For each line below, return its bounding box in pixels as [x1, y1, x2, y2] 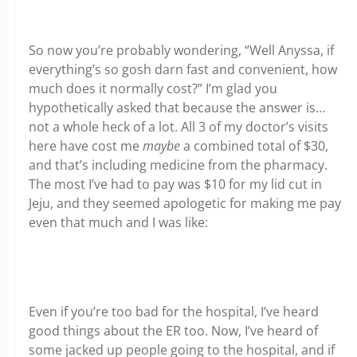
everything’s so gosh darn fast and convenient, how [29, 61, 337, 78]
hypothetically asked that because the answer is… [29, 99, 325, 116]
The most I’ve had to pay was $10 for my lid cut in [29, 175, 322, 193]
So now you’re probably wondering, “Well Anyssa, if [29, 41, 334, 59]
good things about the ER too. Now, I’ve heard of [29, 322, 318, 339]
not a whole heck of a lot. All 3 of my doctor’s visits [29, 118, 328, 135]
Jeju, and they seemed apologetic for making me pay [29, 194, 341, 212]
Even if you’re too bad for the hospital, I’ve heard [29, 303, 319, 320]
